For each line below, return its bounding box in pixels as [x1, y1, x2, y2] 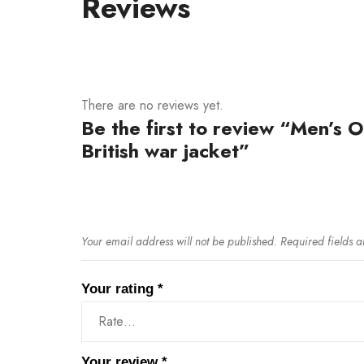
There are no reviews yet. [81, 95, 223, 115]
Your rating [81, 280, 158, 297]
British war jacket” [81, 136, 249, 165]
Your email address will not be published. [81, 232, 277, 249]
